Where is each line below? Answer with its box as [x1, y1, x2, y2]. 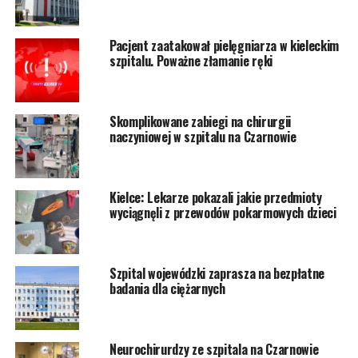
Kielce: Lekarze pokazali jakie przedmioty [109, 188, 322, 208]
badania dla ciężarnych [109, 279, 225, 299]
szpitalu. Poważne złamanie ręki [109, 51, 272, 71]
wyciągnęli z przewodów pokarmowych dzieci [109, 203, 336, 223]
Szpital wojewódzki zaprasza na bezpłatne [109, 264, 325, 284]
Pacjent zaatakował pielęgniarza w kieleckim [109, 36, 340, 56]
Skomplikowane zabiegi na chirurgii [109, 112, 291, 132]
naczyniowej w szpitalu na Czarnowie [109, 127, 296, 147]
